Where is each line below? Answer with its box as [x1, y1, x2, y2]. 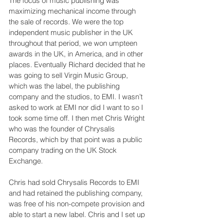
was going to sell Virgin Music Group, [9, 70, 130, 80]
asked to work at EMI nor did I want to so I [9, 102, 145, 112]
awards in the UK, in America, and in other [9, 49, 145, 58]
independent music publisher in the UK [9, 27, 135, 37]
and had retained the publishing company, [9, 188, 145, 198]
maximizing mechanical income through [9, 6, 138, 16]
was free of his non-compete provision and [9, 199, 146, 208]
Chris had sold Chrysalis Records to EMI [9, 177, 141, 187]
